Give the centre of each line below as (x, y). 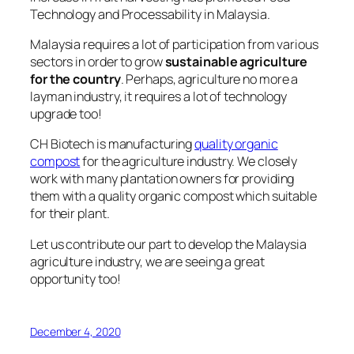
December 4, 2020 (75, 331)
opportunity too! (75, 279)
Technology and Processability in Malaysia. (150, 14)
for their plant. (70, 214)
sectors (52, 62)
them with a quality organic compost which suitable (173, 196)
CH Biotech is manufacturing (113, 144)
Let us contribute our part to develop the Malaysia (168, 244)
